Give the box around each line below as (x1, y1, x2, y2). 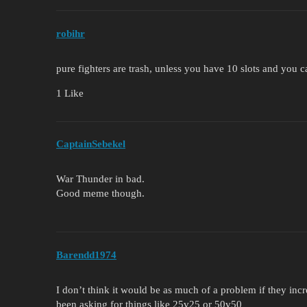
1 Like (56, 87, 84, 99)
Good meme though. (56, 188, 145, 199)
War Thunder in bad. (56, 173, 145, 185)
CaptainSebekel (56, 138, 125, 150)
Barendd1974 (56, 249, 116, 260)
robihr (56, 27, 85, 39)
